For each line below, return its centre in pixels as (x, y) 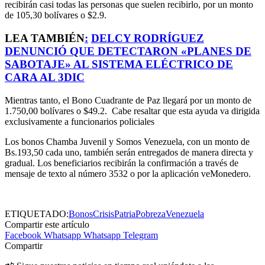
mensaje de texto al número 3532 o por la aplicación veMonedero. (128, 173)
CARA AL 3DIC (45, 77)
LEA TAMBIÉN (45, 38)
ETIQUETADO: (37, 214)
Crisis (104, 214)
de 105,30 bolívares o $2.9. (56, 15)
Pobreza (151, 214)
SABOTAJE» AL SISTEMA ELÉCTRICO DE (119, 64)
